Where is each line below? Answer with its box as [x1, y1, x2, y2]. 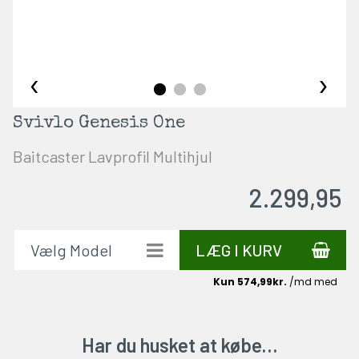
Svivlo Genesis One [12, 115, 185, 133]
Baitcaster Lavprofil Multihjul [12, 146, 212, 166]
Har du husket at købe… [82, 333, 277, 357]
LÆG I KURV [196, 240, 282, 260]
